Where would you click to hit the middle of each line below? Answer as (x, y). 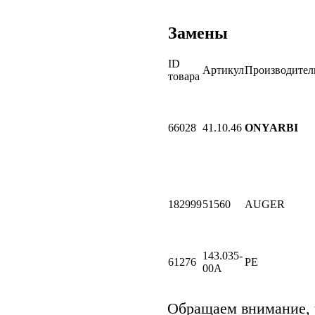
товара (184, 76)
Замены (198, 33)
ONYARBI (271, 127)
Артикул (223, 70)
